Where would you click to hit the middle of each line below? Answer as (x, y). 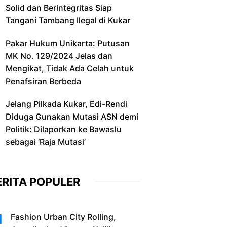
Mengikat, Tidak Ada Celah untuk (70, 68)
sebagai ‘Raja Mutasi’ (46, 142)
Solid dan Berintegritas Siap (59, 7)
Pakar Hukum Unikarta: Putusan (68, 43)
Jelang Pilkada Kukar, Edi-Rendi (66, 104)
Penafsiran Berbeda (43, 81)
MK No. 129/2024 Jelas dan (59, 55)
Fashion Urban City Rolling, (63, 217)
